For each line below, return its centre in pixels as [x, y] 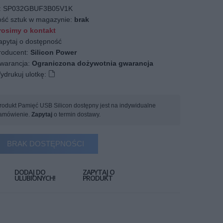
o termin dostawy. [76, 114]
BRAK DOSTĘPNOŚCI [45, 144]
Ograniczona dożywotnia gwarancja [93, 63]
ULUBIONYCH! [35, 178]
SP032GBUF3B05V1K [38, 8]
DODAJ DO [30, 172]
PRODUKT [98, 178]
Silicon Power [54, 52]
